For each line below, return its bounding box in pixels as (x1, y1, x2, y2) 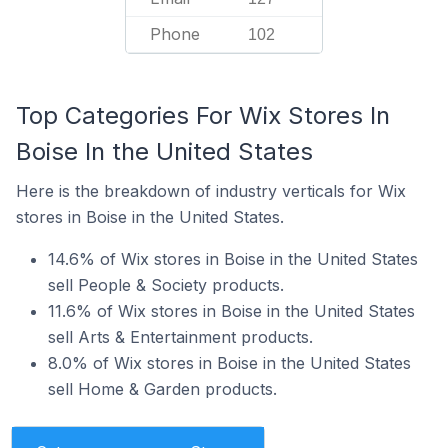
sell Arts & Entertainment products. (48, 327, 313, 347)
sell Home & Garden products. (48, 379, 277, 399)
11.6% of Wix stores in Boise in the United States (48, 301, 415, 321)
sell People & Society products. (48, 275, 284, 295)
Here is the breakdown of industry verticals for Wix (16, 181, 406, 201)
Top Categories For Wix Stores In (16, 101, 390, 130)
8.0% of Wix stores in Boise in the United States (48, 353, 411, 373)
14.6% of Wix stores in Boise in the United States (48, 249, 418, 269)
